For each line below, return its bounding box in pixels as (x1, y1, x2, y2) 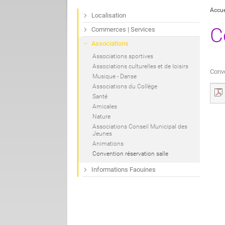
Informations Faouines (91, 166, 156, 174)
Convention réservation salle (92, 150, 168, 158)
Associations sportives (92, 53, 153, 60)
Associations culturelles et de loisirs (92, 63, 188, 70)
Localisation (91, 12, 126, 20)
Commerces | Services (91, 26, 155, 34)
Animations (92, 140, 124, 148)
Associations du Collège (92, 83, 157, 90)
